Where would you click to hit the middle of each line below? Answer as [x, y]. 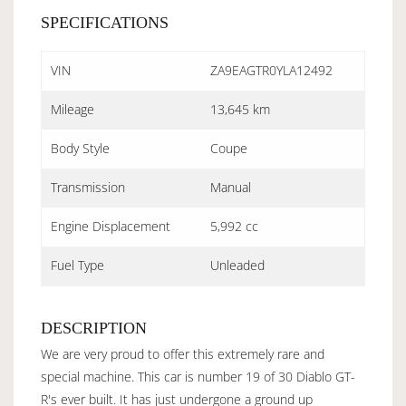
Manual [231, 187]
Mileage [72, 109]
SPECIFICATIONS [105, 22]
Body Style [80, 148]
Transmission [88, 187]
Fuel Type [77, 265]
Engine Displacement [111, 226]
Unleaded [237, 265]
